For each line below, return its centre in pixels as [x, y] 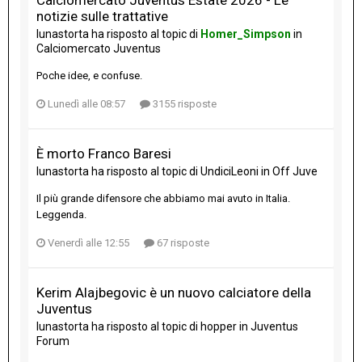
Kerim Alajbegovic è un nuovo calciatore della [174, 292]
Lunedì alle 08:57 [86, 103]
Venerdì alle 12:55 [88, 242]
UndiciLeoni [229, 171]
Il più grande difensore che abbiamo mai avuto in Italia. [163, 198]
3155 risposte [183, 103]
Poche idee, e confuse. [89, 75]
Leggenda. [61, 214]
